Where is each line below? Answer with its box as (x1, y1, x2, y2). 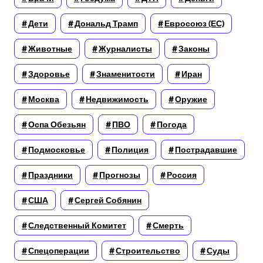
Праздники (28, 170, 73, 180)
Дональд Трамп (75, 18, 138, 29)
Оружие (175, 94, 207, 104)
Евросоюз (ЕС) (164, 18, 224, 29)
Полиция (112, 144, 149, 155)
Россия (167, 170, 197, 180)
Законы (178, 43, 210, 54)
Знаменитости (96, 69, 155, 79)
